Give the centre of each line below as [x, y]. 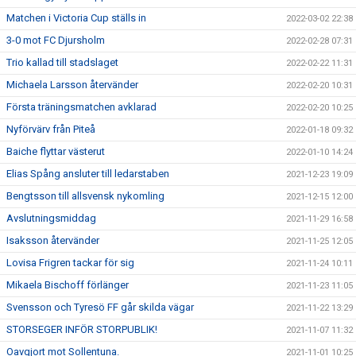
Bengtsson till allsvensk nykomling [85, 196]
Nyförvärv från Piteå [51, 129]
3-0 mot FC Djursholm [56, 40]
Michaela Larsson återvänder [72, 85]
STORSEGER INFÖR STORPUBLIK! [82, 329]
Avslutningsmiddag [51, 218]
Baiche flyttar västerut [56, 151]
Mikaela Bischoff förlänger [68, 285]
